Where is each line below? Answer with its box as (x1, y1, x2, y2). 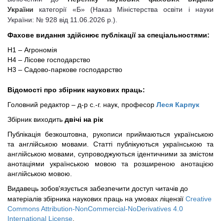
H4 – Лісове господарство (7, 55, 90, 64)
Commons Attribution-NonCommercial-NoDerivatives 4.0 (7, 204, 183, 213)
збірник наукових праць (59, 84, 143, 94)
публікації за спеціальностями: (101, 31, 210, 39)
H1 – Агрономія (7, 45, 57, 54)
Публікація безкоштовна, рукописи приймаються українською (7, 130, 214, 138)
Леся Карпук (156, 100, 199, 109)
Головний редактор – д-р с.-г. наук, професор (7, 100, 156, 109)
